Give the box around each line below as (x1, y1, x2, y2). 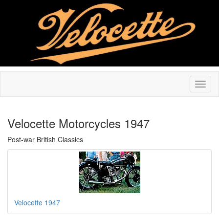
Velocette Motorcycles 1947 (7, 114, 150, 131)
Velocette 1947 (14, 197, 60, 207)
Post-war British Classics (7, 134, 83, 144)
